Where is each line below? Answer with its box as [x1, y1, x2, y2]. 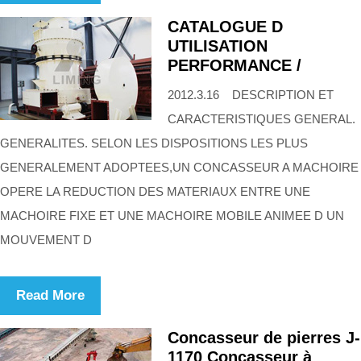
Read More [16, 287, 85, 303]
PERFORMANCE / [168, 56, 301, 74]
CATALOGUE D [168, 17, 283, 35]
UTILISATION [168, 36, 268, 55]
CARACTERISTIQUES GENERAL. [168, 111, 355, 126]
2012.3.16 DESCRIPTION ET [168, 87, 334, 102]
